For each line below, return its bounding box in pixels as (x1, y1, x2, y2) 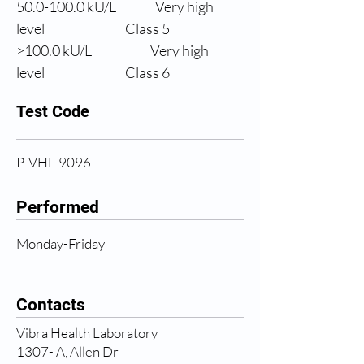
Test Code (16, 102, 89, 121)
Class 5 (86, 19, 170, 37)
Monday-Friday (16, 235, 105, 252)
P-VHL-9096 (16, 154, 91, 171)
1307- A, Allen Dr (16, 343, 119, 360)
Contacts (16, 295, 85, 314)
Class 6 (86, 63, 170, 81)
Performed (16, 197, 99, 217)
